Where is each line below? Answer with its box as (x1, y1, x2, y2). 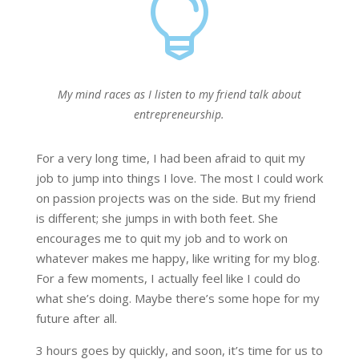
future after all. (35, 310, 117, 327)
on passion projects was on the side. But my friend (35, 190, 316, 207)
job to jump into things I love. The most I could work (35, 170, 323, 187)
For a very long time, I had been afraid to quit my (35, 150, 305, 167)
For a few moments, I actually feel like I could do (35, 270, 301, 287)
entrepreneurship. (134, 107, 225, 123)
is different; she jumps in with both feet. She (35, 210, 278, 227)
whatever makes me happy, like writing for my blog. (35, 250, 320, 267)
